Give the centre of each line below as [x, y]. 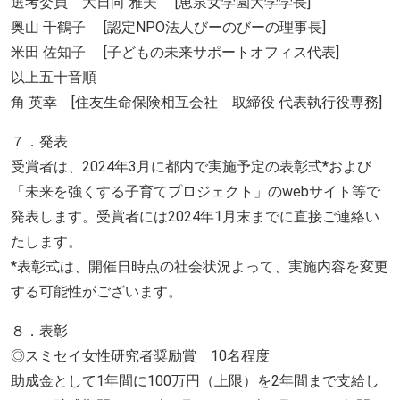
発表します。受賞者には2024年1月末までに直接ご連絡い [195, 216]
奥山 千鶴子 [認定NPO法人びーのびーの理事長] [168, 27]
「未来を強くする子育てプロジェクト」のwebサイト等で [196, 191]
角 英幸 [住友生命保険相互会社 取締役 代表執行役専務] [196, 102]
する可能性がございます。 [96, 291]
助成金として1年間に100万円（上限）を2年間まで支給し [195, 380]
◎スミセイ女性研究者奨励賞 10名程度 [140, 355]
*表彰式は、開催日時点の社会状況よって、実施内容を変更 [200, 266]
